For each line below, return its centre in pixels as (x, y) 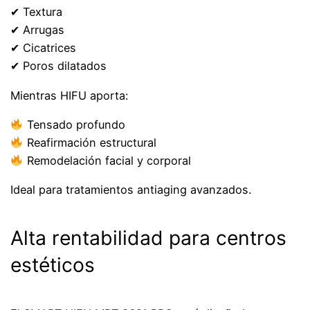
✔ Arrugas (38, 30)
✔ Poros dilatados (59, 66)
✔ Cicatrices (44, 48)
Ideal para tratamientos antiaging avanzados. (131, 190)
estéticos (53, 265)
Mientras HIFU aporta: (70, 95)
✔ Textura (37, 12)
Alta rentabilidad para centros (149, 238)
